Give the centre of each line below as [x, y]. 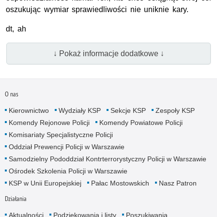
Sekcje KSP [128, 110]
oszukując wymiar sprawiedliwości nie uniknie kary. [97, 10]
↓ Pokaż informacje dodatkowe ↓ [108, 53]
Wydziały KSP [79, 110]
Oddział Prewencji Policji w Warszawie [66, 147]
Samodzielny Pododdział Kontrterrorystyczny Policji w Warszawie [107, 159]
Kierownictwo [29, 110]
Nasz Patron [178, 183]
